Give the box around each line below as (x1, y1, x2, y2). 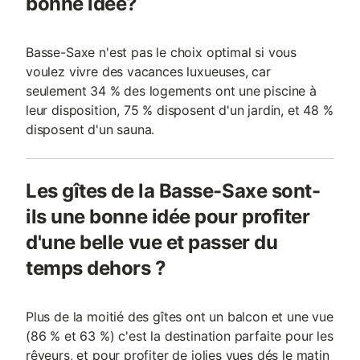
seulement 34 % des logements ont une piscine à (26, 83, 317, 99)
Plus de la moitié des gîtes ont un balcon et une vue (26, 309, 333, 325)
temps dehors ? (26, 256, 166, 280)
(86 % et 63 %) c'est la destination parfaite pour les (26, 328, 333, 344)
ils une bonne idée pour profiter (26, 205, 310, 228)
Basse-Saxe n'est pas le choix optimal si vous (26, 44, 297, 60)
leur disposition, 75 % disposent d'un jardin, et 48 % (26, 102, 333, 118)
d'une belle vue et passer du (26, 231, 278, 254)
